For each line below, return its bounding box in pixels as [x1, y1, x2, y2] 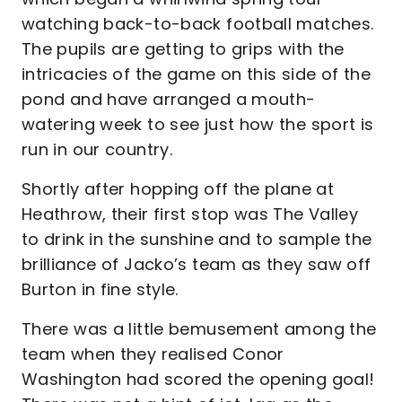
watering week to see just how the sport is [22, 113, 374, 135]
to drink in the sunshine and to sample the [22, 228, 372, 250]
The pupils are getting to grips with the [22, 38, 345, 60]
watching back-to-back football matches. [22, 13, 374, 35]
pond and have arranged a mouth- [22, 88, 316, 110]
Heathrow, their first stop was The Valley [22, 203, 359, 225]
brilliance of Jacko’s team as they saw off [22, 253, 371, 275]
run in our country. [22, 138, 173, 161]
